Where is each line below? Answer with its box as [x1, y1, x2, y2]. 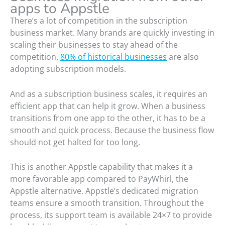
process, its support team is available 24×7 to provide [10, 209, 212, 221]
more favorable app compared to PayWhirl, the [10, 173, 188, 185]
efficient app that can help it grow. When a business [10, 100, 205, 111]
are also [167, 51, 199, 63]
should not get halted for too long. [10, 136, 140, 148]
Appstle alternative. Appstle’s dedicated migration [10, 185, 198, 197]
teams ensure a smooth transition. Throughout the [10, 197, 204, 209]
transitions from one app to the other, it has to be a [10, 112, 205, 124]
